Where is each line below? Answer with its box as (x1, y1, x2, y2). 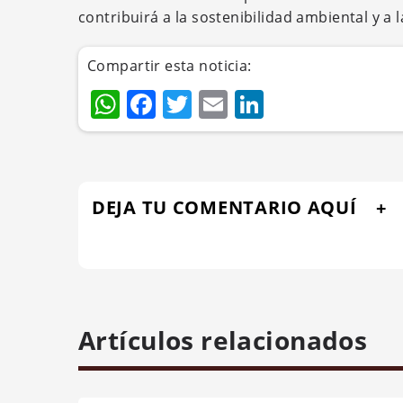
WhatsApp (120, 85, 262, 123)
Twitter (192, 85, 288, 123)
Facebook (156, 85, 288, 123)
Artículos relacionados (78, 323, 368, 357)
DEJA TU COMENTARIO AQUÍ (92, 195, 357, 219)
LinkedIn (264, 85, 383, 123)
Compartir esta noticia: (87, 56, 252, 76)
